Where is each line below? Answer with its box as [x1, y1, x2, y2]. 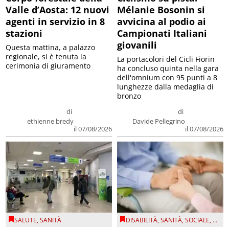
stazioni [6, 27, 43, 40]
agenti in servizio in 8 [6, 15, 105, 28]
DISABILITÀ [126, 215, 157, 224]
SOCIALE [185, 215, 210, 224]
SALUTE [14, 215, 37, 224]
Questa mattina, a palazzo [6, 42, 96, 53]
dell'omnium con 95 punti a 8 [117, 73, 217, 83]
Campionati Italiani [117, 27, 207, 40]
